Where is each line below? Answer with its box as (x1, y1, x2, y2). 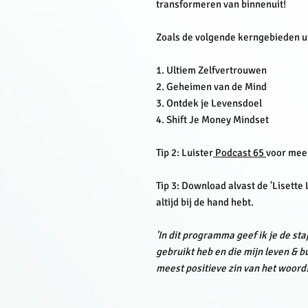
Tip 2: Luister (156, 146, 213, 159)
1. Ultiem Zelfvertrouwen (156, 64, 267, 76)
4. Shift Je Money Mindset (156, 113, 269, 126)
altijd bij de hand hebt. (156, 196, 256, 208)
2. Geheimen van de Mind (156, 80, 267, 93)
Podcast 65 (215, 146, 266, 159)
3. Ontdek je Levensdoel (156, 97, 262, 109)
